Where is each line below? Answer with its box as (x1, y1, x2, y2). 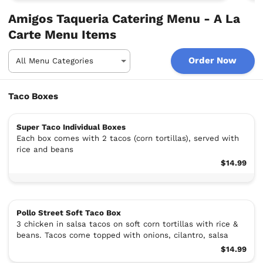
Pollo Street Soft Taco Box (16, 208, 121, 217)
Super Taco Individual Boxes (16, 122, 126, 131)
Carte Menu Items (8, 27, 117, 42)
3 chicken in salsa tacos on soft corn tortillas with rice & (16, 219, 238, 228)
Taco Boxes (8, 91, 59, 102)
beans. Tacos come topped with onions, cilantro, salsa (16, 230, 228, 240)
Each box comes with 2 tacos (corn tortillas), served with (16, 133, 239, 143)
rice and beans (16, 144, 73, 154)
